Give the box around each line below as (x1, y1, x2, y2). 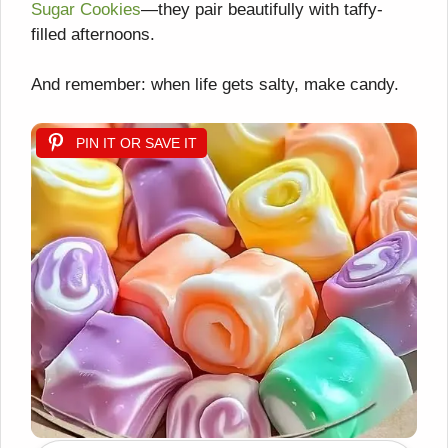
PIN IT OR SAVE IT (76, 134, 197, 151)
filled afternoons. (31, 24, 155, 44)
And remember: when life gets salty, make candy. (31, 75, 399, 95)
